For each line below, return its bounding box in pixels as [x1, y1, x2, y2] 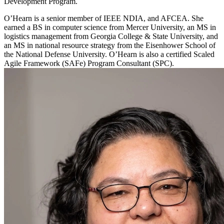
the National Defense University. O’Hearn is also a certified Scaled [4, 50, 214, 59]
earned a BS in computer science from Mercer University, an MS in [4, 23, 216, 32]
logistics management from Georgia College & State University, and [4, 32, 218, 41]
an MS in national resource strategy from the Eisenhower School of [4, 41, 215, 50]
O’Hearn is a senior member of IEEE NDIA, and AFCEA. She [4, 14, 203, 23]
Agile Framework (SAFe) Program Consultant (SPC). [4, 59, 174, 68]
